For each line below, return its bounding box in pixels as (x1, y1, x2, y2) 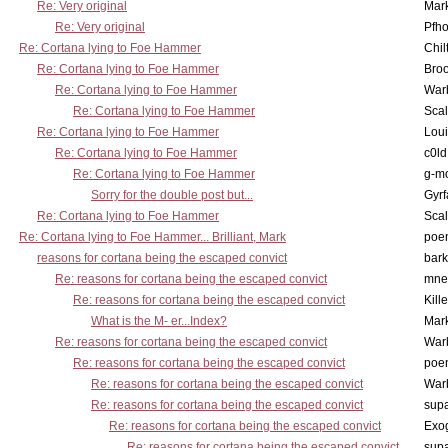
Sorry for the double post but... (91, 188, 253, 202)
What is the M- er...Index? (91, 314, 227, 328)
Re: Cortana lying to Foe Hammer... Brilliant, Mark (19, 230, 286, 244)
